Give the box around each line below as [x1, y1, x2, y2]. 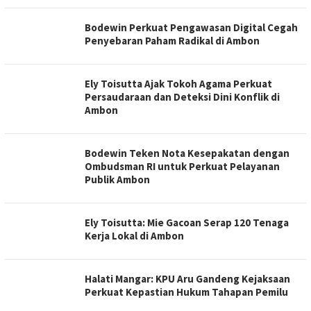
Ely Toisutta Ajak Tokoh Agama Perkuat [85, 77, 272, 90]
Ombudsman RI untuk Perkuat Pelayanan [85, 160, 280, 173]
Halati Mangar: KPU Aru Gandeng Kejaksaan [85, 272, 290, 285]
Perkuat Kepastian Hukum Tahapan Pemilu [85, 285, 288, 299]
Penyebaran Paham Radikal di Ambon [85, 34, 260, 47]
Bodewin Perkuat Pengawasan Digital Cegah [85, 21, 298, 34]
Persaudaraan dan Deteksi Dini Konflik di [85, 90, 280, 103]
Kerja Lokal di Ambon [85, 229, 184, 242]
